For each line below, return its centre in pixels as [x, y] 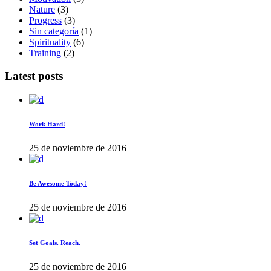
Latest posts [34, 76]
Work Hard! [47, 124]
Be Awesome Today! [58, 184]
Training [45, 53]
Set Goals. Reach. [55, 242]
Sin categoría [54, 31]
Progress [45, 20]
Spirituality [50, 42]
